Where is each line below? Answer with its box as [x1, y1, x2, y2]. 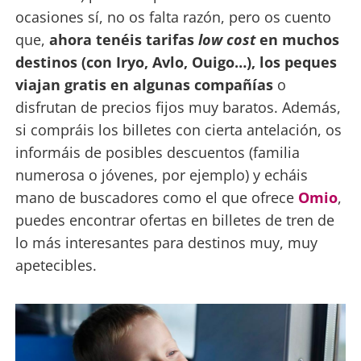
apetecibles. [15, 255, 97, 275]
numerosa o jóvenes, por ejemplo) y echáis [15, 164, 308, 185]
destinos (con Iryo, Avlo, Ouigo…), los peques [15, 52, 337, 72]
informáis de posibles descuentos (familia [15, 142, 300, 162]
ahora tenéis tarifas [48, 29, 198, 49]
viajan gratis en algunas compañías [15, 74, 273, 94]
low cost [197, 29, 255, 49]
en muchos [255, 29, 339, 49]
